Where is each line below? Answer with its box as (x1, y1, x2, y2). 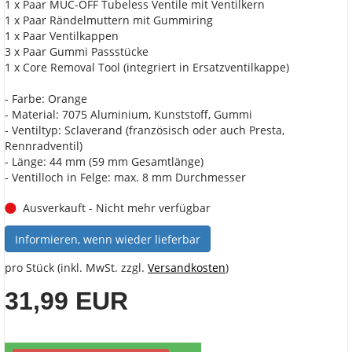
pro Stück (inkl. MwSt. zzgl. (5, 260, 148, 276)
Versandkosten (148, 260, 225, 276)
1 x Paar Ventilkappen (5, 28, 119, 44)
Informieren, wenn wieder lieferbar (15, 232, 200, 247)
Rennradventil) (5, 138, 82, 154)
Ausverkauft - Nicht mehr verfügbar (23, 200, 211, 216)
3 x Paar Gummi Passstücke (5, 44, 148, 60)
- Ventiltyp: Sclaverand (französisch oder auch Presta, (5, 123, 284, 138)
